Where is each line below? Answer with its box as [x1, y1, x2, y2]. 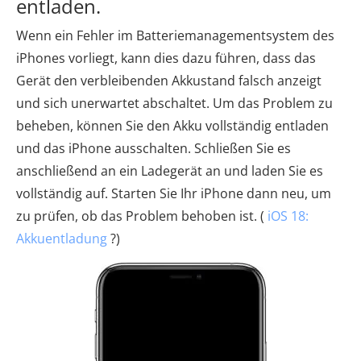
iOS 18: [268, 207, 309, 226]
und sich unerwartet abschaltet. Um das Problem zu [16, 94, 333, 113]
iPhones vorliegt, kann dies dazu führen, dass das [16, 49, 316, 68]
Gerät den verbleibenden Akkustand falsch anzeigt [16, 72, 322, 90]
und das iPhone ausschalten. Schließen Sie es [16, 139, 291, 158]
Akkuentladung [16, 230, 107, 248]
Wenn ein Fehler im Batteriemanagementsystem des [16, 27, 334, 45]
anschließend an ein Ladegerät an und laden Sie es [16, 162, 323, 180]
